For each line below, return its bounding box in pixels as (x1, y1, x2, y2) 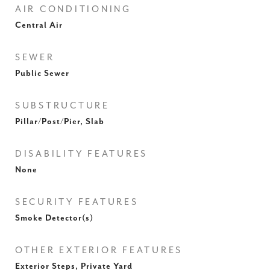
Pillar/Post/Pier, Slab (15, 117, 104, 127)
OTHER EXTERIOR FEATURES (15, 245, 183, 256)
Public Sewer (15, 69, 69, 78)
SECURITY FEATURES (15, 197, 139, 207)
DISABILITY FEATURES (15, 149, 148, 159)
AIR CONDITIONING (15, 4, 131, 14)
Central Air (15, 20, 63, 30)
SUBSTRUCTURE (15, 101, 110, 111)
